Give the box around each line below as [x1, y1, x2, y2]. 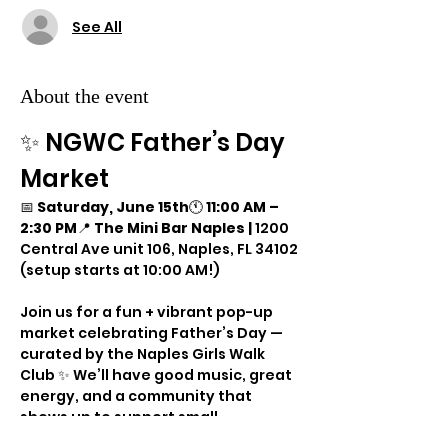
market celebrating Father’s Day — [20, 323, 286, 343]
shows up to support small [20, 407, 221, 427]
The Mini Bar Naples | [94, 218, 255, 238]
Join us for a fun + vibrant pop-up [20, 302, 276, 322]
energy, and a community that [20, 386, 255, 406]
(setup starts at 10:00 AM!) [20, 260, 220, 280]
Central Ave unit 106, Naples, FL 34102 [20, 239, 298, 259]
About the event [20, 85, 149, 107]
